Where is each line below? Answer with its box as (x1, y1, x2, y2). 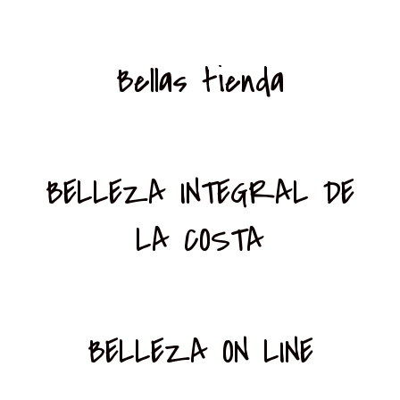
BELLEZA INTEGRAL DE (46, 168, 354, 217)
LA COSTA (136, 215, 264, 264)
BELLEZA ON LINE (87, 327, 313, 376)
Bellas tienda (116, 57, 284, 106)
